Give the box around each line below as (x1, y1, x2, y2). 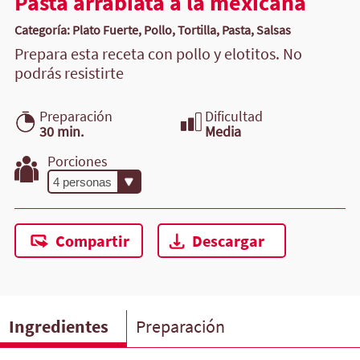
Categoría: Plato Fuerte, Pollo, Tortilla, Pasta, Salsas (14, 22, 291, 39)
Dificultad (204, 106, 263, 125)
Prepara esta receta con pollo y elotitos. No (14, 44, 302, 64)
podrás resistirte (14, 63, 124, 84)
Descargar (191, 231, 264, 251)
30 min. (39, 121, 84, 141)
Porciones (47, 151, 108, 170)
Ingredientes (9, 315, 109, 338)
